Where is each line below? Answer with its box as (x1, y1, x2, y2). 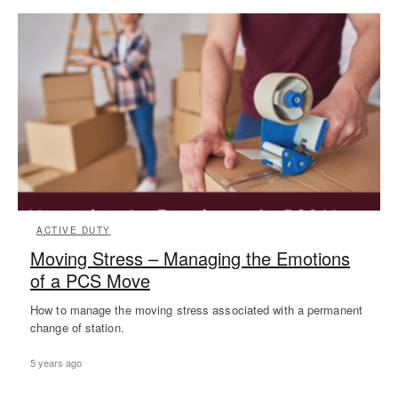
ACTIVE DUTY (36, 223, 111, 236)
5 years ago (30, 354, 82, 370)
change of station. (30, 318, 124, 336)
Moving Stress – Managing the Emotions (30, 244, 350, 271)
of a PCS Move (30, 267, 150, 293)
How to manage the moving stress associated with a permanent (30, 300, 362, 318)
